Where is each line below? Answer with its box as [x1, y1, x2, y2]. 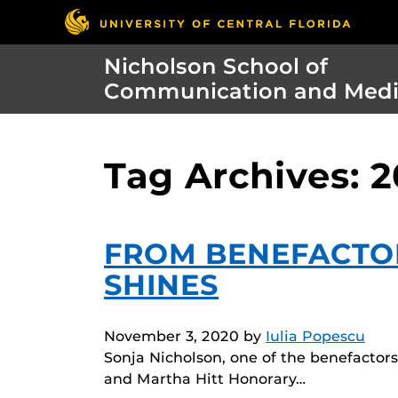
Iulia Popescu [266, 328, 365, 346]
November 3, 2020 [104, 328, 239, 346]
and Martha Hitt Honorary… [104, 370, 306, 388]
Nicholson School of [104, 53, 328, 80]
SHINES [104, 267, 219, 303]
